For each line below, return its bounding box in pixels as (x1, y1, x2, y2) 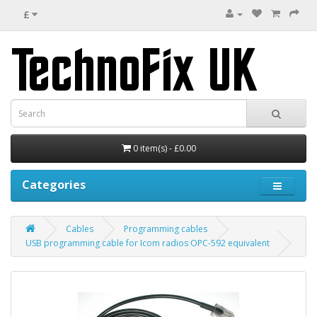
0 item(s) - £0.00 (132, 142, 196, 154)
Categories (22, 177, 86, 192)
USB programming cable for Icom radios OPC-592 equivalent (25, 237, 270, 249)
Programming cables (124, 223, 207, 235)
